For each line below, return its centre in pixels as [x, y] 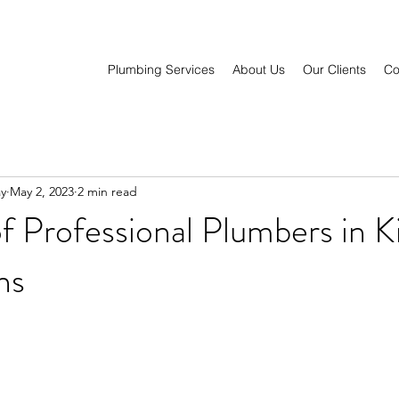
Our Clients [334, 69]
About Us [259, 69]
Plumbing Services [161, 69]
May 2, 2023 [42, 191]
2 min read [107, 191]
